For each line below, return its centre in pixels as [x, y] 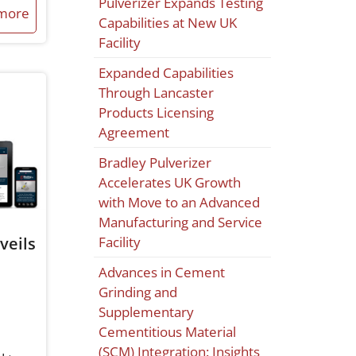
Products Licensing [157, 113]
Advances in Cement [162, 273]
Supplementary [147, 312]
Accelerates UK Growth [170, 183]
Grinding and [138, 292]
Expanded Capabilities [166, 73]
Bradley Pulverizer [155, 163]
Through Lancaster [157, 93]
